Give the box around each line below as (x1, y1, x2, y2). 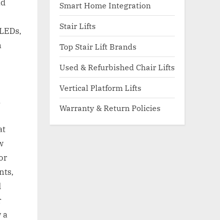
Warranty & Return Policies (59, 103, 161, 113)
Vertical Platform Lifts (59, 82, 141, 93)
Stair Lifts (59, 20, 96, 31)
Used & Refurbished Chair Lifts (59, 61, 175, 72)
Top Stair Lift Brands (59, 41, 137, 52)
